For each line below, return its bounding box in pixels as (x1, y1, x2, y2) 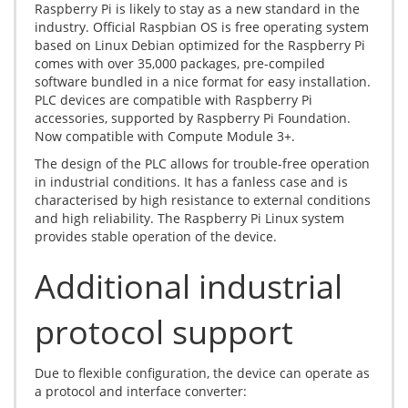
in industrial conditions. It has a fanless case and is (35, 173, 348, 191)
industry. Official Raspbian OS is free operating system (35, 18, 369, 36)
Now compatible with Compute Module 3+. (35, 127, 295, 146)
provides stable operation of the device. (35, 228, 277, 246)
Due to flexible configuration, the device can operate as (35, 364, 370, 382)
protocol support (35, 310, 293, 355)
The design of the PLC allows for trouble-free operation (35, 155, 370, 173)
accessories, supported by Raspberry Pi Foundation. (35, 109, 351, 127)
